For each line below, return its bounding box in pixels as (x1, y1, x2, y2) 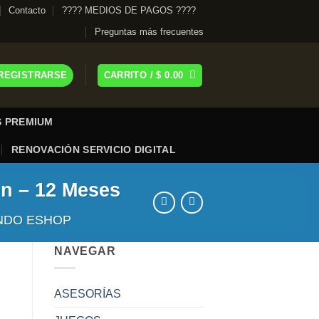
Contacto (9, 5, 46, 16)
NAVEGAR (54, 244, 116, 257)
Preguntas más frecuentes (95, 26, 204, 37)
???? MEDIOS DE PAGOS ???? (61, 5, 196, 16)
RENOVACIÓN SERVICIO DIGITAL (11, 143, 176, 155)
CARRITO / (103, 69, 157, 80)
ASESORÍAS (54, 288, 121, 300)
